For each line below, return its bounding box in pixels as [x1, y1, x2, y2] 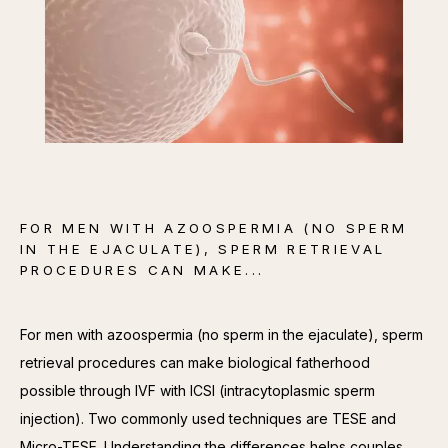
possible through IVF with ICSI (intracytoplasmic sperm [20, 382, 375, 399]
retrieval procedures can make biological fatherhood [20, 354, 370, 371]
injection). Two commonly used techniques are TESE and [20, 410, 396, 427]
